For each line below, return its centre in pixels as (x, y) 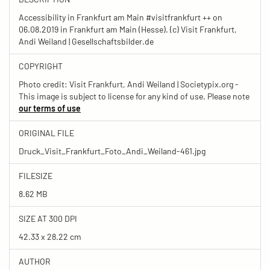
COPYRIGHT (41, 66)
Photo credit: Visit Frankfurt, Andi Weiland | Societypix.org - (129, 84)
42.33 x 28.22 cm (50, 236)
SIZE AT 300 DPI (48, 218)
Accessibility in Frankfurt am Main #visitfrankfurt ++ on (121, 17)
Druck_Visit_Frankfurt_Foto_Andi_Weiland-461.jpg (112, 151)
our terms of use (50, 108)
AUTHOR (35, 261)
